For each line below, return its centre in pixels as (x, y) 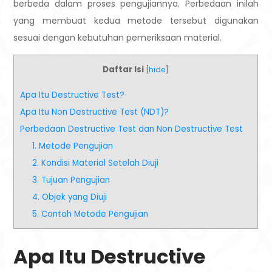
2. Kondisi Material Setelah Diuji (96, 163)
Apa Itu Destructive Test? (73, 95)
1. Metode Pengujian (73, 146)
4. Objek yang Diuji (70, 197)
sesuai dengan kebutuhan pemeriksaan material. (118, 38)
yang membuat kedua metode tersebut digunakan (136, 21)
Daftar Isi (124, 70)
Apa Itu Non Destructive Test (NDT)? (95, 112)
